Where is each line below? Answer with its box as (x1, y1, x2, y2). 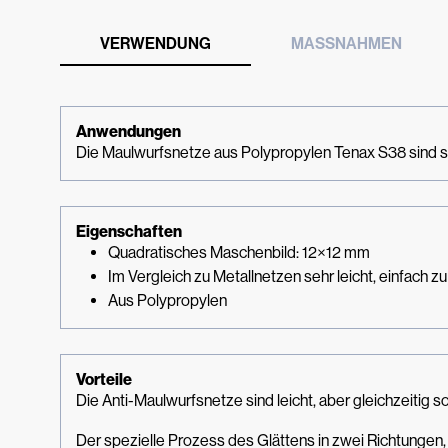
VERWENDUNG (100, 34, 211, 53)
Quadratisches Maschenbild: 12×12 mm (108, 243, 370, 262)
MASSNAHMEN (291, 34, 402, 53)
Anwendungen (76, 122, 181, 141)
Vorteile (76, 370, 132, 389)
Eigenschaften (76, 222, 182, 241)
